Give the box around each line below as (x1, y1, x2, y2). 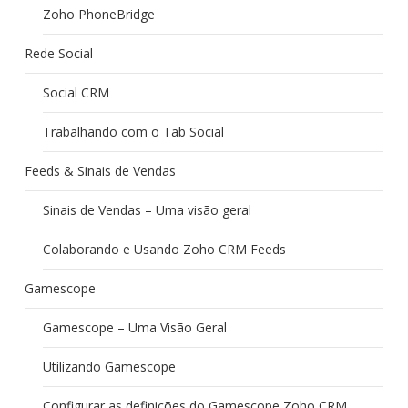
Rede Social (24, 45, 93, 62)
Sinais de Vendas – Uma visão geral (42, 201, 251, 219)
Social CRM (42, 84, 109, 101)
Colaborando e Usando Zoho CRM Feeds (42, 240, 286, 258)
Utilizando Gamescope (42, 358, 176, 375)
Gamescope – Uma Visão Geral (42, 319, 227, 336)
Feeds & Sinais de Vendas (24, 162, 176, 179)
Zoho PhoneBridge (42, 5, 155, 23)
